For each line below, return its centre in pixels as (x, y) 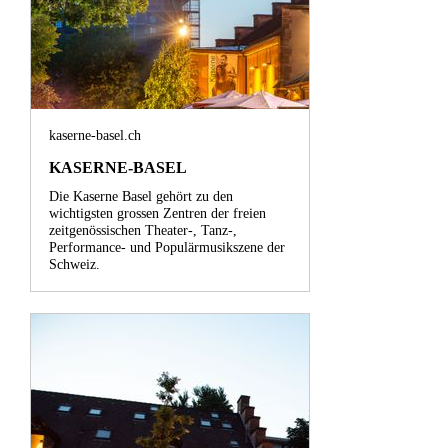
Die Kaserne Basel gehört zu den (141, 196)
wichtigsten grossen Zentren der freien (157, 213)
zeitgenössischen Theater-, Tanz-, (143, 230)
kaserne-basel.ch (95, 135)
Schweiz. (74, 264)
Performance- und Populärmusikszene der (167, 247)
